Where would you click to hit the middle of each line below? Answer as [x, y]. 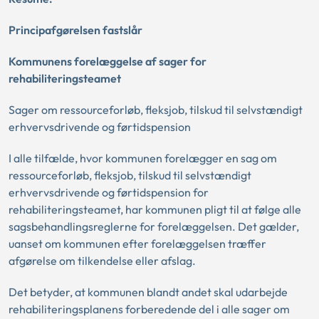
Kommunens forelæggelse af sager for [108, 61]
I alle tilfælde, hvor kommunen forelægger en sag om [143, 158]
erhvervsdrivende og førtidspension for [109, 192]
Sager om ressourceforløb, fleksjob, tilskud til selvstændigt [156, 110]
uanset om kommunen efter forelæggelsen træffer [137, 244]
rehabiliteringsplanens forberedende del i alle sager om [149, 309]
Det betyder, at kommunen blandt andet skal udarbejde [148, 292]
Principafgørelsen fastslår [75, 30]
